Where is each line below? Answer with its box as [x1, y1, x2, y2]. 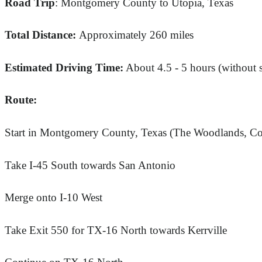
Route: [5, 94, 37, 106]
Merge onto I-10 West [5, 191, 102, 204]
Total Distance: [5, 29, 79, 42]
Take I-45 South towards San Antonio [5, 158, 175, 171]
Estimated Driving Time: [5, 61, 123, 74]
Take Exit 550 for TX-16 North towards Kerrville [5, 223, 227, 236]
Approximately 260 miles [79, 29, 194, 42]
